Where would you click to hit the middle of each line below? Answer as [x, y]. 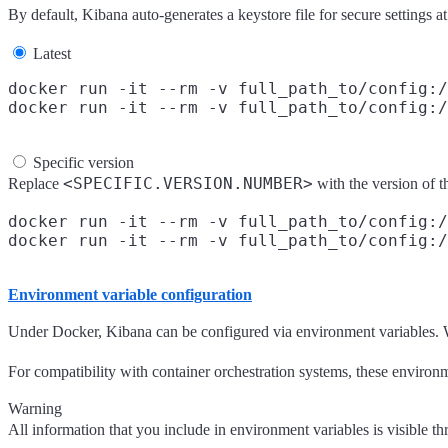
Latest [52, 54]
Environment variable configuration [130, 295]
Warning [35, 409]
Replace [35, 184]
